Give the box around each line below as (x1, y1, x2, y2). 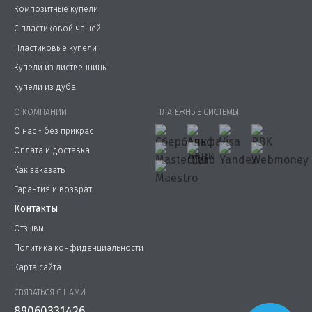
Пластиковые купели (14, 43, 97, 53)
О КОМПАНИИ (14, 107, 67, 117)
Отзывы (14, 224, 44, 233)
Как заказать (14, 165, 65, 175)
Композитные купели (14, 4, 98, 14)
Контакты (14, 203, 58, 214)
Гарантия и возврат (14, 185, 92, 194)
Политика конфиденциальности (14, 243, 143, 253)
